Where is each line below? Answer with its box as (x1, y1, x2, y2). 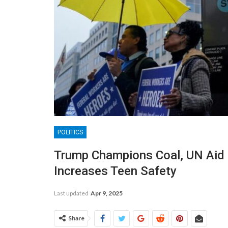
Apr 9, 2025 (91, 189, 123, 197)
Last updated (54, 189, 90, 197)
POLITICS (58, 128, 83, 136)
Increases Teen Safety (54, 163, 177, 178)
